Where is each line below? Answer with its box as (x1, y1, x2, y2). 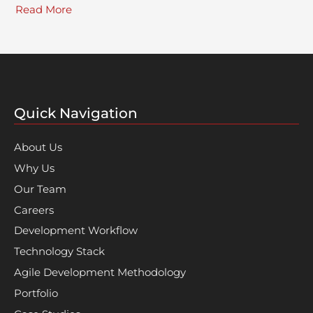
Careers (14, 203, 54, 217)
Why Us (14, 161, 54, 175)
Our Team (14, 182, 66, 196)
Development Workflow (14, 224, 138, 238)
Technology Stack (14, 245, 105, 259)
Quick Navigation (14, 104, 138, 122)
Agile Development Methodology (14, 266, 186, 279)
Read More (15, 3, 73, 17)
